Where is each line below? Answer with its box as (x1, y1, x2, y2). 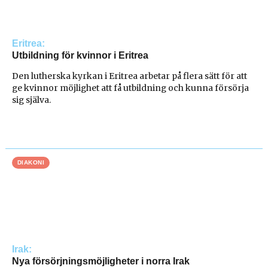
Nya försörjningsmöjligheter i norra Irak (12, 256, 190, 267)
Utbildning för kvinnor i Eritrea (12, 50, 149, 60)
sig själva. (12, 95, 51, 106)
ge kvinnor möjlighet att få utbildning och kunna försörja (12, 83, 249, 94)
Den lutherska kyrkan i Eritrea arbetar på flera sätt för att (12, 71, 248, 82)
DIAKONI (17, 159, 45, 166)
